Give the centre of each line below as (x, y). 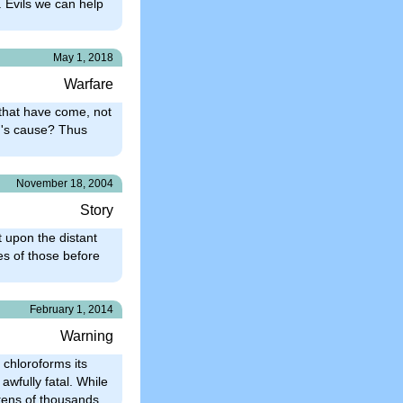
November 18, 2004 (65, 183)
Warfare (89, 84)
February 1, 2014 (72, 309)
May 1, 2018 (83, 57)
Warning (87, 336)
